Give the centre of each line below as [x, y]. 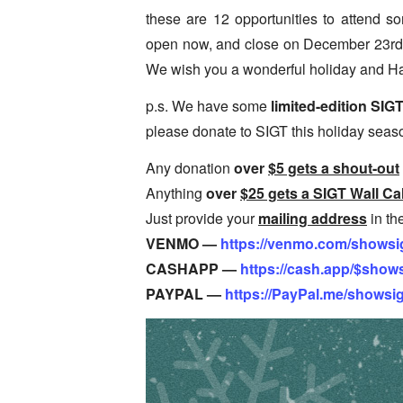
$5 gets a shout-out [334, 168]
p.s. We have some [208, 106]
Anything [174, 193]
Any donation [190, 168]
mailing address [313, 219]
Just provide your [202, 219]
